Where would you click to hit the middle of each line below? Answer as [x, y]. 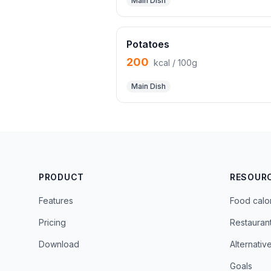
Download [59, 244]
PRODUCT [61, 177]
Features [56, 201]
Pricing [52, 222]
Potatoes [148, 44]
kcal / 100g [175, 63]
